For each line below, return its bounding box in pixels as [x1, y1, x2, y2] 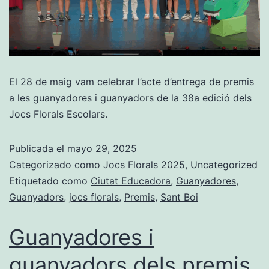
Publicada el [9, 142, 67, 154]
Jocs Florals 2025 [103, 158, 185, 171]
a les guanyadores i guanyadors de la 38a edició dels [9, 91, 252, 104]
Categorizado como [9, 158, 103, 171]
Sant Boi [160, 190, 198, 203]
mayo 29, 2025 [67, 142, 137, 154]
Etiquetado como [9, 174, 91, 187]
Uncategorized [190, 158, 258, 171]
